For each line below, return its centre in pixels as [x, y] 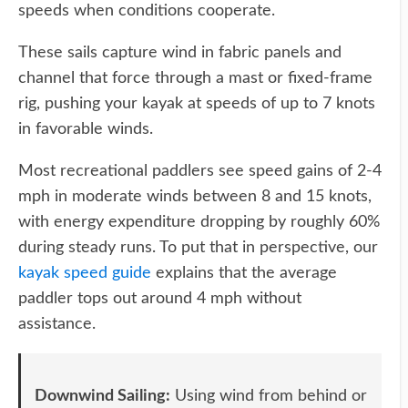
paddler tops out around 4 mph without [160, 299]
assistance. [57, 324]
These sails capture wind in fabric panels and [180, 53]
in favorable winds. [86, 129]
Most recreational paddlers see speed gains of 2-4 [200, 171]
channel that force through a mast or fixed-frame [195, 78]
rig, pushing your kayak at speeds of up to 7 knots [197, 104]
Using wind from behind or [269, 396]
